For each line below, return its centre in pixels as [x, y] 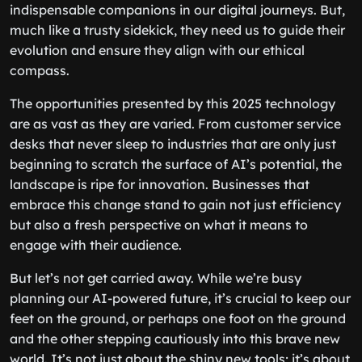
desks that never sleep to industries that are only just [173, 144]
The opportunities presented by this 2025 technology [173, 103]
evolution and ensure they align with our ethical [157, 50]
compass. [40, 70]
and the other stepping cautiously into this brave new [175, 339]
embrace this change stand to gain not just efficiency [175, 204]
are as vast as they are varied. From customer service [175, 124]
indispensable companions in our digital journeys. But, [177, 10]
